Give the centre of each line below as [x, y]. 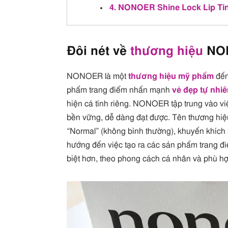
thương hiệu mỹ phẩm [171, 76]
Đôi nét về [99, 51]
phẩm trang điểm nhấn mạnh [120, 90]
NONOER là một [98, 76]
